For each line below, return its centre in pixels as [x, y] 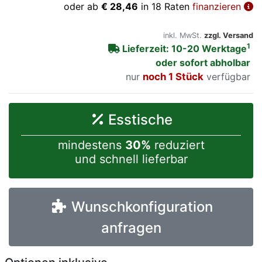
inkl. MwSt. [184, 36]
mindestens [91, 145]
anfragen [131, 228]
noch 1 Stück [189, 77]
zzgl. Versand [229, 36]
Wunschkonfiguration [142, 207]
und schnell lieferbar [131, 159]
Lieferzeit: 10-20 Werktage [183, 49]
